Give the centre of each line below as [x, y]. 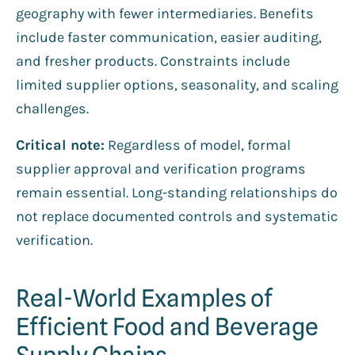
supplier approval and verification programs [161, 168]
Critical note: [60, 145]
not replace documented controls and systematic [177, 216]
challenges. [52, 108]
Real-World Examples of [144, 298]
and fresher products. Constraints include [153, 61]
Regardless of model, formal [198, 145]
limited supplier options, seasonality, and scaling [177, 84]
